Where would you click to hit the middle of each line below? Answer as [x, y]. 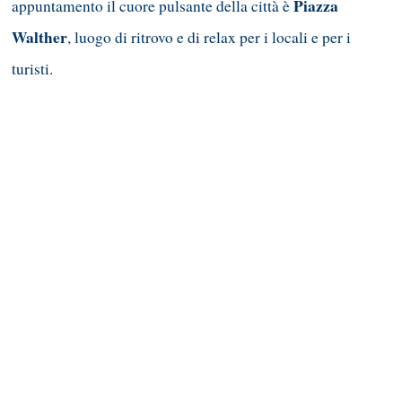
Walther [39, 37]
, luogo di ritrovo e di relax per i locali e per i [209, 37]
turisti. [32, 68]
